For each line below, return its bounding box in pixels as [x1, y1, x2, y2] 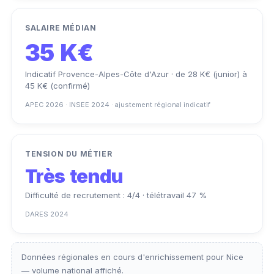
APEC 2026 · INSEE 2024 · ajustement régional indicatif [25, 100, 210, 109]
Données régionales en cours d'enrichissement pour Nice [21, 251, 243, 262]
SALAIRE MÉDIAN [25, 23, 97, 32]
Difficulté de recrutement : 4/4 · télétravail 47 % [25, 190, 207, 200]
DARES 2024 [25, 209, 68, 218]
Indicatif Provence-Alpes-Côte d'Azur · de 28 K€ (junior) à [25, 68, 247, 79]
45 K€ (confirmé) [25, 80, 90, 91]
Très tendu [25, 165, 123, 187]
